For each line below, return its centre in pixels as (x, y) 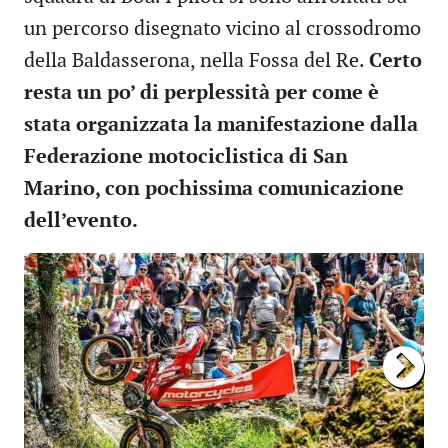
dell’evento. (81, 221)
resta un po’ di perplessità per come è (201, 93)
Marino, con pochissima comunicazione (214, 189)
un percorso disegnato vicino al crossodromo (222, 29)
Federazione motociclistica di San (186, 157)
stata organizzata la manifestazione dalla (221, 125)
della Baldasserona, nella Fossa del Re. (196, 61)
